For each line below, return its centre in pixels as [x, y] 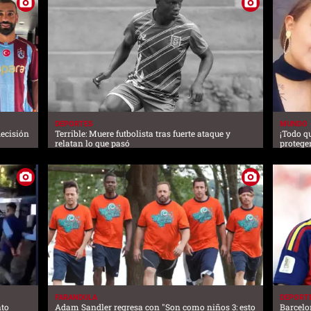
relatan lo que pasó [92, 143]
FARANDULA [76, 298]
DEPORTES [74, 124]
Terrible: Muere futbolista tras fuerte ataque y [142, 133]
